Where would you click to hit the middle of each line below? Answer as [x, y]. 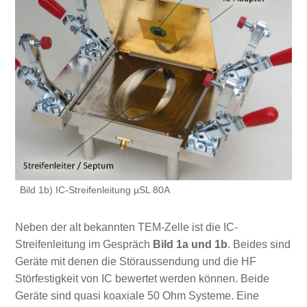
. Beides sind [259, 244]
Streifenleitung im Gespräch [82, 244]
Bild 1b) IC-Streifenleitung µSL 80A [95, 191]
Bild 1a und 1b [188, 244]
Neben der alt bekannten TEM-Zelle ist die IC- [126, 227]
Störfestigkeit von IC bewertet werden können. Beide [142, 278]
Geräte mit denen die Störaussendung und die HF [135, 261]
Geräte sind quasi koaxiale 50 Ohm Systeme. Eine [137, 295]
